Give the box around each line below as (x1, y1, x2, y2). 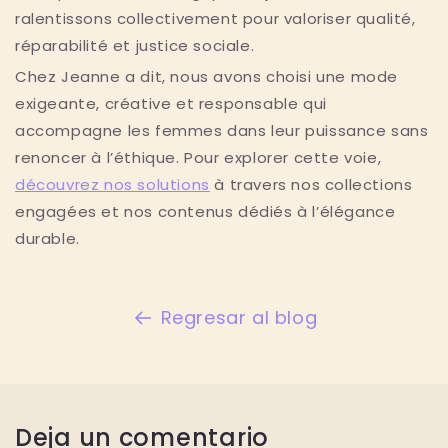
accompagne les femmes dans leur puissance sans (15, 120, 429, 142)
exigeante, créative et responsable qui (15, 93, 327, 115)
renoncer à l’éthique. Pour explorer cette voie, (15, 147, 382, 169)
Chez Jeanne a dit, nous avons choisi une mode (15, 66, 399, 88)
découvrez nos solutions (15, 174, 210, 196)
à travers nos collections (209, 174, 413, 196)
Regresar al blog (160, 305, 318, 331)
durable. (15, 228, 80, 250)
